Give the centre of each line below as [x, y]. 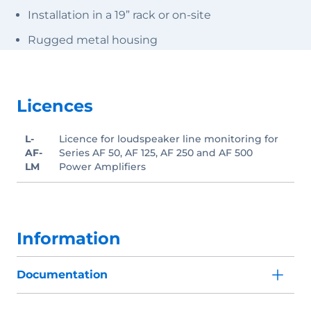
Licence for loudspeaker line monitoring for [169, 138]
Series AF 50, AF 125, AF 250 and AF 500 [156, 152]
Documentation [62, 274]
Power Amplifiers [102, 166]
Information [69, 238]
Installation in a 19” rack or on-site [119, 15]
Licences [55, 106]
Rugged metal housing [93, 40]
